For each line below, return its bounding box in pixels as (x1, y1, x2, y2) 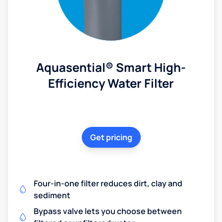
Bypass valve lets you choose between (34, 205, 182, 217)
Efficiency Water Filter (48, 74, 174, 91)
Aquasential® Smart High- (36, 58, 186, 75)
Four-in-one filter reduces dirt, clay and (34, 177, 182, 189)
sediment (34, 189, 70, 201)
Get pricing (90, 131, 132, 143)
